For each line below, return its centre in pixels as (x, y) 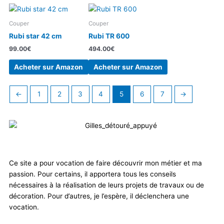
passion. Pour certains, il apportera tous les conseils (92, 174)
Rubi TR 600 (109, 36)
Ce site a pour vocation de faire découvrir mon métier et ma (105, 163)
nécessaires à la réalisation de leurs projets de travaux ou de (106, 185)
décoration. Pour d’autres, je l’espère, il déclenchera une (99, 196)
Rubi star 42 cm (35, 36)
